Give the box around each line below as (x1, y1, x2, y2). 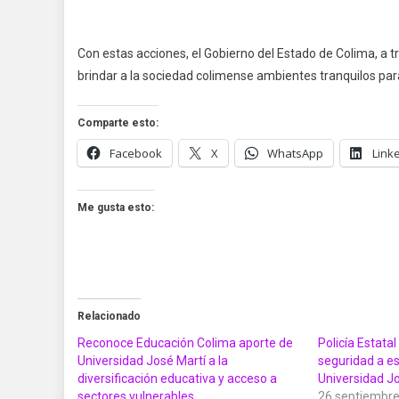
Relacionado (77, 310, 141, 323)
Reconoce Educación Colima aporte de (77, 336, 293, 351)
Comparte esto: (77, 117, 159, 130)
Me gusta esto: (77, 201, 154, 215)
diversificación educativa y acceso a (77, 371, 277, 387)
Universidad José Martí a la (77, 354, 228, 369)
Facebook (110, 145, 162, 162)
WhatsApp (267, 145, 323, 162)
